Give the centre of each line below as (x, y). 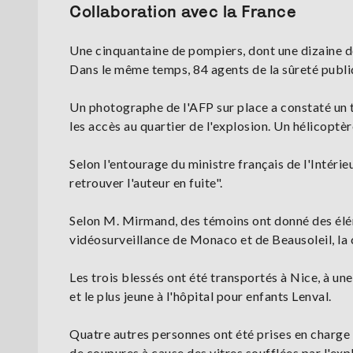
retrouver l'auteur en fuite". (146, 183)
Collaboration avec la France (183, 11)
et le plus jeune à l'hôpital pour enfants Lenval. (201, 296)
